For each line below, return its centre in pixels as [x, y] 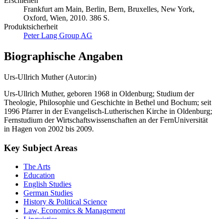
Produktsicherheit [31, 27]
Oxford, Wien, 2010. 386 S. [66, 18]
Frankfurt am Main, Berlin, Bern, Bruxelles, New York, [109, 9]
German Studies [48, 193]
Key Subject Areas [41, 148]
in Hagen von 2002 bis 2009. [49, 129]
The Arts [37, 167]
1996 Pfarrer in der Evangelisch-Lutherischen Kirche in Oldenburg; [108, 111]
